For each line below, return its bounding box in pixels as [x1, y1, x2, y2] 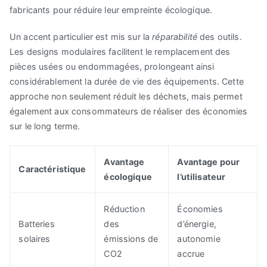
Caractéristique [18, 164, 86, 175]
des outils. [200, 31, 242, 42]
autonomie [177, 234, 221, 244]
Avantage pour [177, 157, 240, 167]
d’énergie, [177, 219, 216, 229]
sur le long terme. [10, 120, 80, 131]
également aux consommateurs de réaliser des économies [10, 105, 248, 116]
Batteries [18, 219, 55, 229]
